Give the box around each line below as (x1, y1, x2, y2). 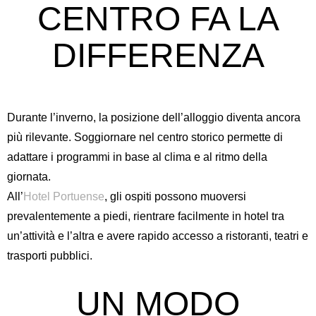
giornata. (7, 171, 51, 183)
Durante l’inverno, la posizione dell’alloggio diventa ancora (7, 111, 300, 123)
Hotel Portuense (23, 190, 104, 202)
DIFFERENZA (51, 37, 265, 74)
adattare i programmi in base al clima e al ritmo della (7, 151, 267, 163)
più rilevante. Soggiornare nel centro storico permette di (7, 131, 283, 143)
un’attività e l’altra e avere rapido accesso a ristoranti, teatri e (7, 230, 308, 242)
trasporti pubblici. (7, 250, 92, 262)
